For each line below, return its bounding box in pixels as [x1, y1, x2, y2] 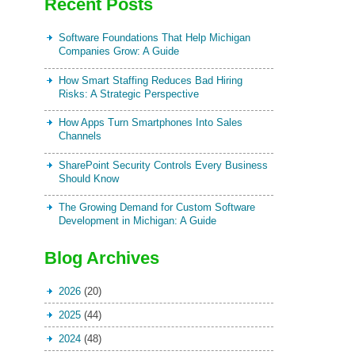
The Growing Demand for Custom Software [58, 201, 255, 213]
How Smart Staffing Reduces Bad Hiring [58, 74, 242, 86]
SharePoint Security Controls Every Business [58, 158, 268, 171]
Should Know [58, 172, 119, 185]
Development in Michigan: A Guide [58, 215, 216, 227]
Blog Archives [44, 248, 159, 268]
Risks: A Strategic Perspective [58, 87, 199, 100]
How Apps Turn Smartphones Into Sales [58, 116, 242, 128]
